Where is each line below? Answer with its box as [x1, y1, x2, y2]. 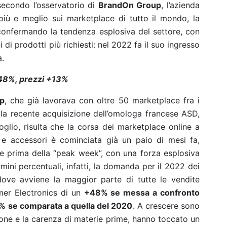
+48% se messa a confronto [84, 187, 200, 198]
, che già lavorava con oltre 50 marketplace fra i [4, 95, 200, 105]
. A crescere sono [132, 201, 200, 211]
